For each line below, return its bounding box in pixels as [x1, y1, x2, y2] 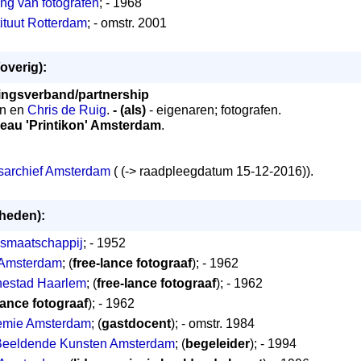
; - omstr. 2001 [87, 16, 167, 30]
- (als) [113, 103, 149, 117]
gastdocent [102, 317, 171, 330]
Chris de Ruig [27, 103, 106, 117]
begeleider [185, 337, 250, 351]
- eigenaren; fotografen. [149, 103, 281, 117]
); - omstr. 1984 [171, 317, 255, 330]
